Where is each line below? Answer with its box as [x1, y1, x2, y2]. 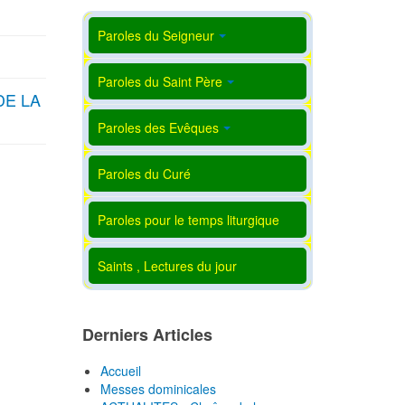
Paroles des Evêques [98, 118, 219, 137]
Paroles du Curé [98, 165, 191, 184]
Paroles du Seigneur [98, 26, 214, 45]
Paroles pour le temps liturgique [98, 211, 279, 230]
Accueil [100, 362, 141, 381]
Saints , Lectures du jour [98, 257, 237, 276]
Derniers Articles [82, 323, 212, 347]
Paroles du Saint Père [98, 72, 222, 91]
